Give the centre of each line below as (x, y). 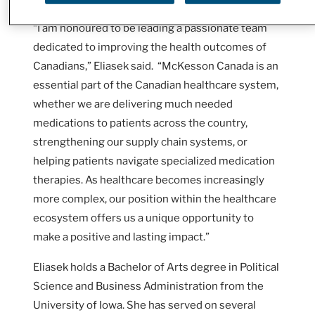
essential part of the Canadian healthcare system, (156, 85)
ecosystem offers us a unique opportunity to (143, 218)
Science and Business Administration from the (148, 286)
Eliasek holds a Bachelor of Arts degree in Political (156, 267)
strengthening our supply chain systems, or (140, 142)
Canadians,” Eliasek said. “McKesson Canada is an (156, 66)
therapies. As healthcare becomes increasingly (149, 180)
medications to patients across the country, (140, 123)
